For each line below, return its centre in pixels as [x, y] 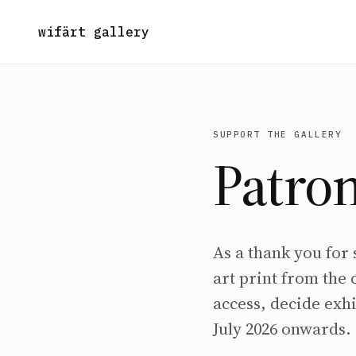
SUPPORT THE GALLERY [278, 134]
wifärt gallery [94, 32]
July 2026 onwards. [282, 329]
